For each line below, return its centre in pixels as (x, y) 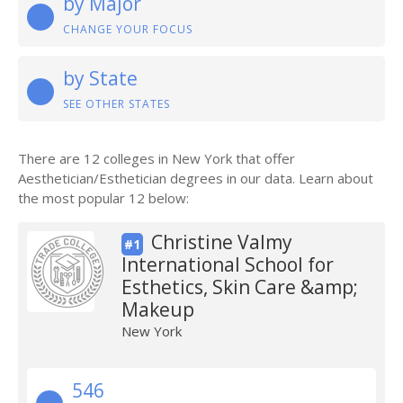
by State (100, 78)
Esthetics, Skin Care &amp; (239, 287)
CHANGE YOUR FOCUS (128, 29)
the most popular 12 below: (103, 198)
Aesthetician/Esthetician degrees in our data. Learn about (196, 178)
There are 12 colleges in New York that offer (157, 158)
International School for (227, 264)
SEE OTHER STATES (116, 104)
